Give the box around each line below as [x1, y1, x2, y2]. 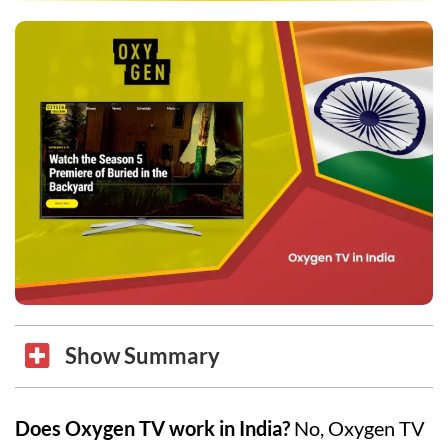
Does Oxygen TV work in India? [15, 415, 290, 440]
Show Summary [65, 342, 220, 369]
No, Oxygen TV [290, 415, 425, 440]
